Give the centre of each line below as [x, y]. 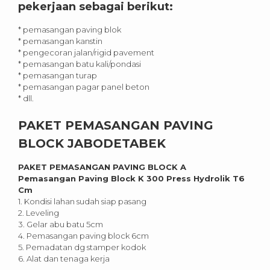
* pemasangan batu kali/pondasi [80, 64]
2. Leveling [39, 213]
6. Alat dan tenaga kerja [64, 259]
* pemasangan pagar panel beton [84, 87]
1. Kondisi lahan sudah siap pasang [82, 202]
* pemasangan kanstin [60, 41]
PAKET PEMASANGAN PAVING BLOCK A [102, 167]
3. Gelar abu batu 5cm [61, 224]
